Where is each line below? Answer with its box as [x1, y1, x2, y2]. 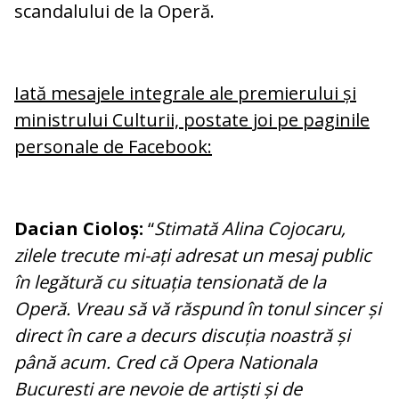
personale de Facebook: [14, 134, 212, 159]
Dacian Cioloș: [14, 216, 143, 241]
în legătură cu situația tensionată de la [14, 270, 326, 295]
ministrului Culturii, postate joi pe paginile [14, 108, 370, 133]
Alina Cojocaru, [222, 216, 346, 241]
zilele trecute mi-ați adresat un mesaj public [14, 243, 371, 268]
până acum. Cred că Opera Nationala [14, 350, 317, 375]
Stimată [154, 216, 222, 241]
